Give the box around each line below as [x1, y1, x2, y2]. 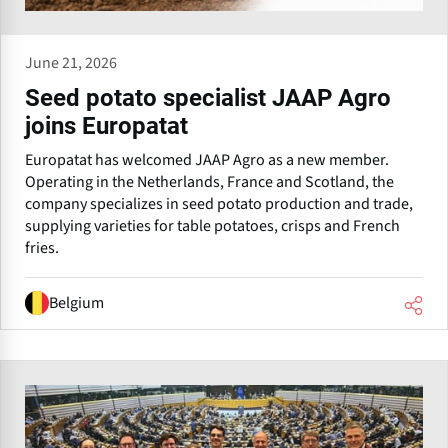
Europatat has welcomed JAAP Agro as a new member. [25, 148, 389, 171]
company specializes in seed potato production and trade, [25, 192, 413, 215]
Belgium [49, 292, 104, 315]
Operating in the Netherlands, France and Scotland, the [25, 170, 394, 193]
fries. [25, 236, 59, 259]
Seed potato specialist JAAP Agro [25, 83, 391, 112]
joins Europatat [25, 111, 188, 140]
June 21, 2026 [25, 51, 117, 74]
